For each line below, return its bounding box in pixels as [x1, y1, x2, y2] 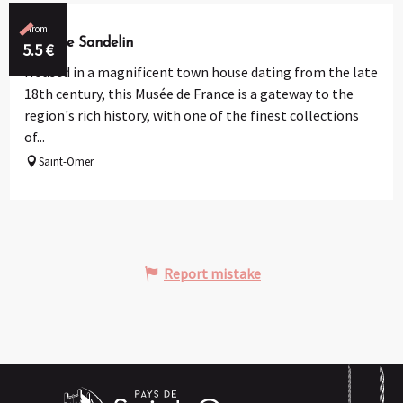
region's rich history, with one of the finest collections [24, 105, 359, 124]
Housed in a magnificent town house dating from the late [24, 62, 378, 81]
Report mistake [164, 264, 261, 282]
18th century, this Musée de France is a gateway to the [24, 84, 354, 103]
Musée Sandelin [31, 35, 133, 50]
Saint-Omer [39, 153, 94, 168]
